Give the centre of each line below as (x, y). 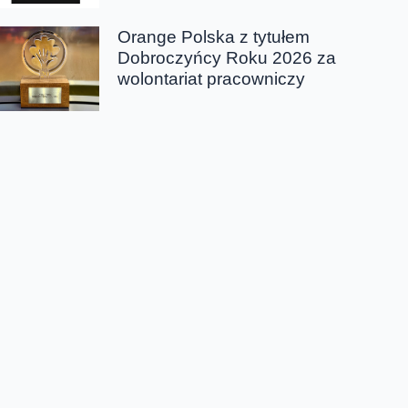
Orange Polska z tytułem (214, 36)
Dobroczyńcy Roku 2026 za (227, 57)
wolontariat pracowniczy (212, 78)
